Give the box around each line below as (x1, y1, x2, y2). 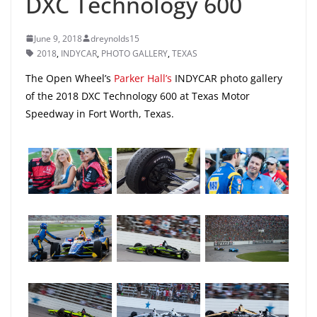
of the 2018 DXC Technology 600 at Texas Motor (25, 88, 250, 103)
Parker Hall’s (114, 71, 172, 85)
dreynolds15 (91, 32, 139, 45)
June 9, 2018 (34, 32, 82, 45)
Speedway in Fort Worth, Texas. (25, 106, 174, 120)
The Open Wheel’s (25, 71, 114, 85)
